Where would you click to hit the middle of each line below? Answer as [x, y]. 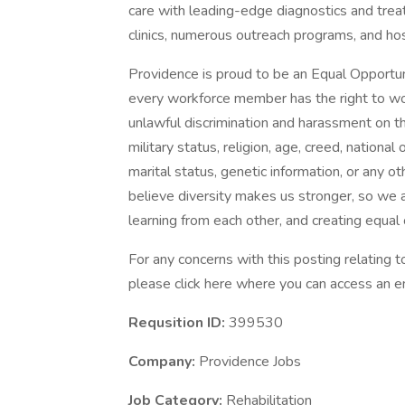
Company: [164, 362]
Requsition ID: [179, 323]
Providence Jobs [250, 362]
